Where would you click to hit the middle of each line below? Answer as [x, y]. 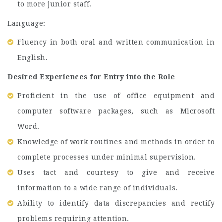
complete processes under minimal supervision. [107, 157]
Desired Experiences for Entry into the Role [91, 77]
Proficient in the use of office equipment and [116, 96]
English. [32, 57]
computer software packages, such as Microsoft [116, 111]
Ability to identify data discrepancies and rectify [116, 203]
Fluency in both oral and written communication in [116, 42]
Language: [27, 23]
